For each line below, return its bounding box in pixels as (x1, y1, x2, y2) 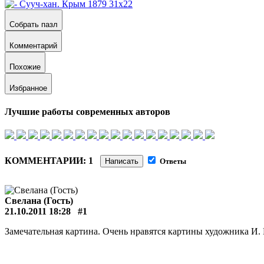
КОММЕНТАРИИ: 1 (5, 155, 100, 166)
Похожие (9, 62, 41, 71)
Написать (105, 156, 138, 166)
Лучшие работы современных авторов (5, 107, 170, 117)
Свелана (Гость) (5, 195, 73, 206)
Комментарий (9, 41, 57, 50)
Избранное (9, 83, 47, 93)
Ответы (160, 156, 186, 166)
